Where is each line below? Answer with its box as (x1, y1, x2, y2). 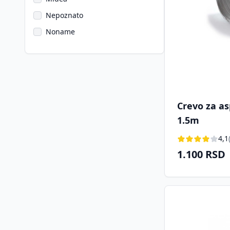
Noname (46, 27, 75, 36)
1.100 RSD (177, 147, 225, 161)
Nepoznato (46, 10, 83, 20)
